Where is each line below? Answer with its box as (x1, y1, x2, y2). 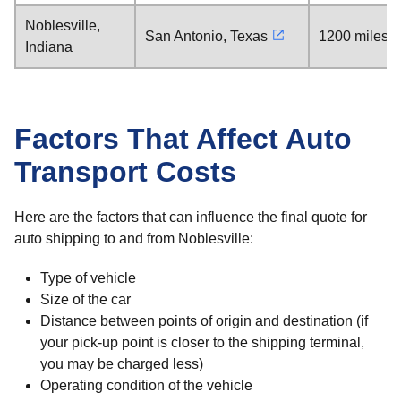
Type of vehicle (39, 270, 136, 286)
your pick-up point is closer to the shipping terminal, (39, 335, 364, 350)
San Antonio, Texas (145, 29, 268, 44)
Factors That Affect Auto (14, 123, 352, 155)
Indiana (25, 39, 73, 55)
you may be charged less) (39, 356, 203, 371)
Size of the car (39, 292, 131, 307)
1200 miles (319, 29, 388, 44)
